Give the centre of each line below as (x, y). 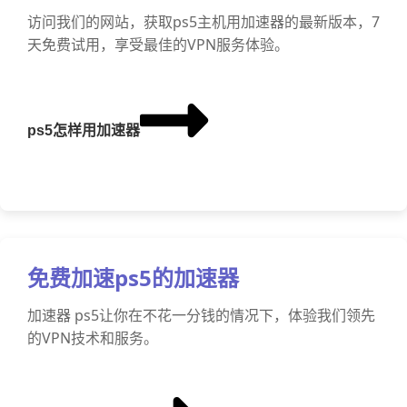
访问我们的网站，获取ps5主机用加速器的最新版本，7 (203, 22)
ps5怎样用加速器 (84, 130)
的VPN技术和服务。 (93, 338)
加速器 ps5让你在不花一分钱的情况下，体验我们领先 (201, 315)
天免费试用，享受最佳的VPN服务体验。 (158, 45)
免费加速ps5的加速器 (133, 278)
